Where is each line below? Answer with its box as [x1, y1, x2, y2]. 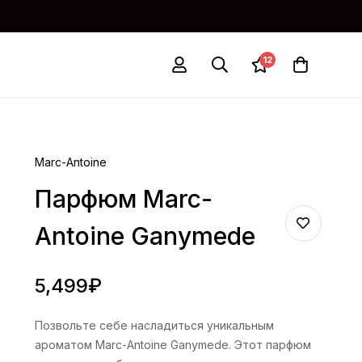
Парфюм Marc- [35, 184, 213, 213]
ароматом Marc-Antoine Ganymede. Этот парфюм [35, 338, 312, 351]
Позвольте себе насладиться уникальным [35, 318, 275, 332]
